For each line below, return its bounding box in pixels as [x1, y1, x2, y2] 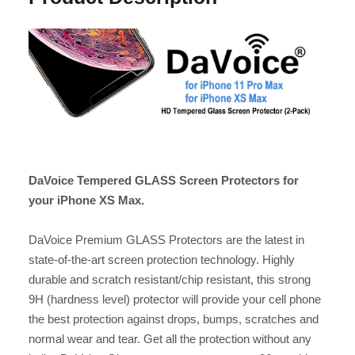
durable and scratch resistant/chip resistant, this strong [28, 273, 311, 286]
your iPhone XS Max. [28, 193, 144, 207]
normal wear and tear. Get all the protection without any [28, 332, 311, 345]
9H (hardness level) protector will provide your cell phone [28, 292, 321, 306]
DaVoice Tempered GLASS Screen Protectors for [28, 174, 299, 187]
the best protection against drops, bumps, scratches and [28, 312, 319, 326]
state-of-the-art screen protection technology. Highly [28, 253, 295, 266]
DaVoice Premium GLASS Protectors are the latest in [28, 233, 304, 246]
